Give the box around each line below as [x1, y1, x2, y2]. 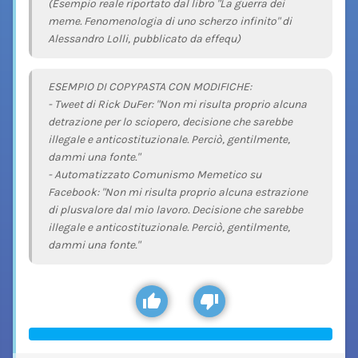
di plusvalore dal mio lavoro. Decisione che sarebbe [48, 203, 303, 217]
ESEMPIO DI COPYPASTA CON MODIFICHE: [48, 80, 252, 94]
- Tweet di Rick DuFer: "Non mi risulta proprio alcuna [48, 97, 307, 112]
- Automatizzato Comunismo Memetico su [48, 168, 261, 182]
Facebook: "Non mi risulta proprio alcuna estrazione [48, 185, 308, 200]
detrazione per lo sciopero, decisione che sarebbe [48, 115, 292, 129]
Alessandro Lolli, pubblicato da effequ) [48, 31, 241, 46]
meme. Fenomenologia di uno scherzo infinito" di [48, 14, 292, 28]
